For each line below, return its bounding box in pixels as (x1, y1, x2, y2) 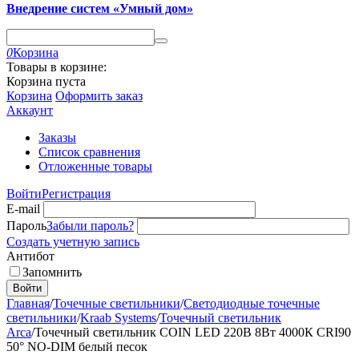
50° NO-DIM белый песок (6, 340, 147, 353)
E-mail (6, 202, 40, 216)
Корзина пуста (6, 75, 86, 88)
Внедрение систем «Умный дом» (6, 2, 193, 15)
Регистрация (42, 187, 111, 200)
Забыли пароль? (46, 219, 134, 232)
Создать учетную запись (6, 235, 139, 248)
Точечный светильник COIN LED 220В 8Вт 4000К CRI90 (34, 325, 351, 339)
